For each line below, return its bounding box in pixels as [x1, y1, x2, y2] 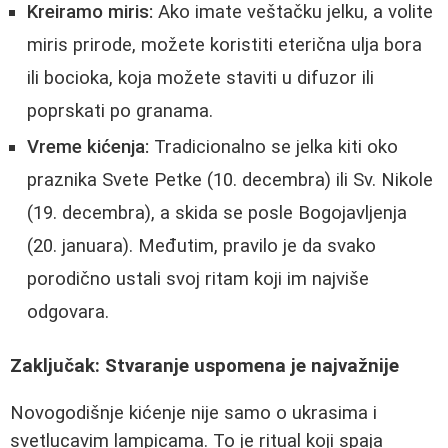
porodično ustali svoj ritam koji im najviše [27, 267, 369, 290]
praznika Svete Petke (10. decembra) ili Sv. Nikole [27, 168, 433, 191]
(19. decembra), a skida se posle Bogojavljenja [27, 201, 407, 224]
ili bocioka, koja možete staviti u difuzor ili [27, 66, 374, 89]
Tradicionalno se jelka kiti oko [149, 135, 398, 158]
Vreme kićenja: [27, 135, 149, 158]
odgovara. [27, 300, 109, 323]
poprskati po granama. [27, 99, 213, 122]
